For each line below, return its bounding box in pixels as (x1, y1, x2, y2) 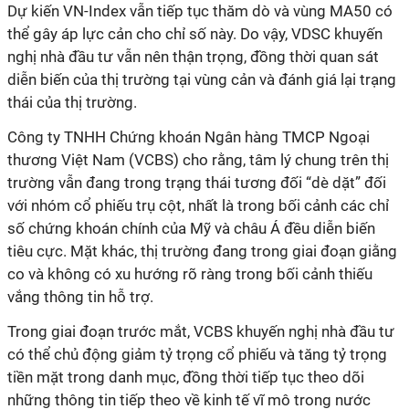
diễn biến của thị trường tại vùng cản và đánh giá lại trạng (7, 70, 396, 89)
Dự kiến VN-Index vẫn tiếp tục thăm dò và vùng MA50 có (7, 2, 393, 20)
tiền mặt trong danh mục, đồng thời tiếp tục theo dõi (7, 368, 364, 386)
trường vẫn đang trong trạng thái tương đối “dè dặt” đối (7, 173, 386, 192)
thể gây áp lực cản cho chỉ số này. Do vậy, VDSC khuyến (7, 25, 383, 43)
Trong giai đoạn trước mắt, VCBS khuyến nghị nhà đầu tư (7, 322, 394, 341)
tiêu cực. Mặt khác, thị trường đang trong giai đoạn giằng (7, 242, 397, 260)
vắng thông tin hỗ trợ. (7, 288, 153, 306)
